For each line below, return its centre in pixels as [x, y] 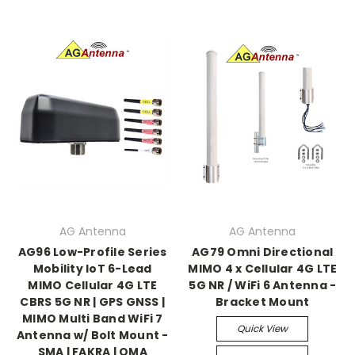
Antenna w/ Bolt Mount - [92, 336]
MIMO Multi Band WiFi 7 [93, 319]
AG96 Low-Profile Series [92, 252]
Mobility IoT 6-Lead [92, 269]
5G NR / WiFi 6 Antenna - [263, 286]
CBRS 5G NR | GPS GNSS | [93, 302]
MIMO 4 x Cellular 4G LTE [263, 269]
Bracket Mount [263, 302]
